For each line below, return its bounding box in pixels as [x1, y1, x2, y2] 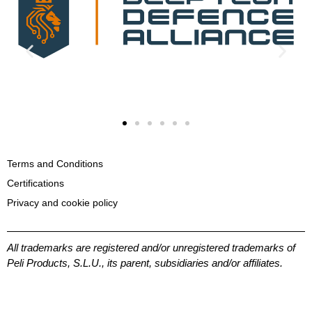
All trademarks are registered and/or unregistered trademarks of [7, 241, 295, 253]
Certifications [7, 177, 64, 189]
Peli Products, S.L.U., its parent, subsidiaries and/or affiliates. [7, 256, 283, 269]
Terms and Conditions [7, 157, 103, 169]
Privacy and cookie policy [7, 196, 118, 208]
